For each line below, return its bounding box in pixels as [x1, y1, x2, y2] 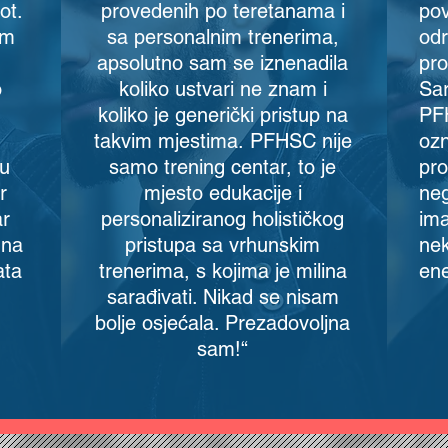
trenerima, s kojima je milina [98, 259, 347, 283]
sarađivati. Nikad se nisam [106, 285, 339, 309]
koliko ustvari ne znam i [118, 77, 327, 101]
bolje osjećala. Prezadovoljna [95, 311, 350, 335]
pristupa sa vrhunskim [125, 233, 320, 257]
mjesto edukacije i [143, 181, 302, 205]
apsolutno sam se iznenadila [97, 51, 348, 75]
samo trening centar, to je [109, 155, 336, 179]
